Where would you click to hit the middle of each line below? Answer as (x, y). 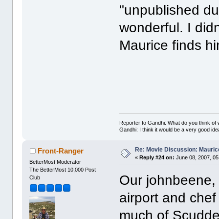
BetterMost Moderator (55, 162)
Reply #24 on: (157, 157)
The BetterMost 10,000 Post (63, 169)
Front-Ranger (60, 151)
